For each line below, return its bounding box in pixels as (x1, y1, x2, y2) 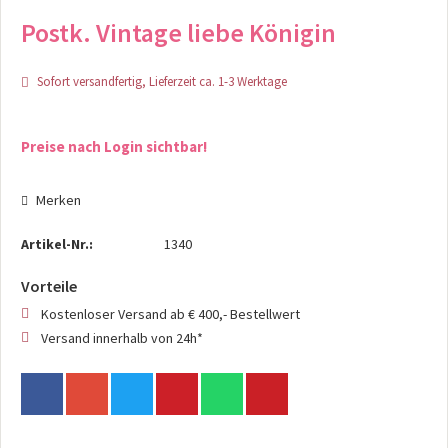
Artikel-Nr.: (21, 235, 93, 253)
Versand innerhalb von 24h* (41, 329, 203, 347)
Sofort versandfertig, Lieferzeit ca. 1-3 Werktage (34, 73, 287, 90)
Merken (36, 191, 81, 209)
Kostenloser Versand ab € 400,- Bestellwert (41, 305, 300, 323)
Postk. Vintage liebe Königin (21, 16, 336, 49)
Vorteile (21, 276, 77, 296)
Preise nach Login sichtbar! (21, 137, 207, 156)
